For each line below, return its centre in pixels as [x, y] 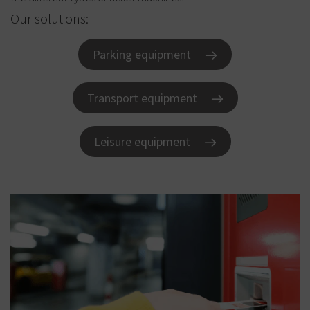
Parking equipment [142, 55]
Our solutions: [49, 19]
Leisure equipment [142, 142]
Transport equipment [142, 98]
